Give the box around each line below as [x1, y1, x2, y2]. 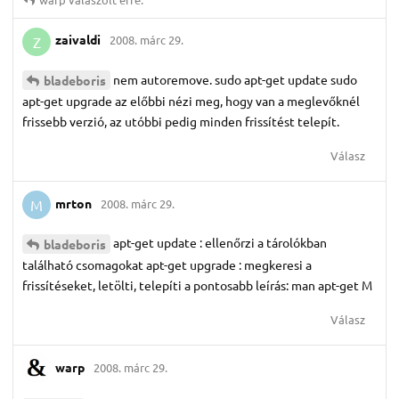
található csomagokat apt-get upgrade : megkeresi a [22, 256, 312, 273]
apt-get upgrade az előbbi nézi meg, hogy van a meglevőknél [22, 93, 360, 110]
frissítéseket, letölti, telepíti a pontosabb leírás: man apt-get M [22, 277, 372, 294]
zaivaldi [55, 31, 101, 48]
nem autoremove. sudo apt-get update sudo [113, 70, 357, 87]
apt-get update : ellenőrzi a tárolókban [113, 234, 327, 251]
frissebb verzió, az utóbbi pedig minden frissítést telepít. [22, 113, 339, 130]
